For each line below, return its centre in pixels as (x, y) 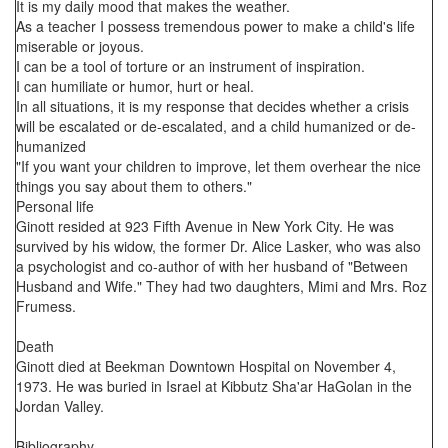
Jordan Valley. (60, 406)
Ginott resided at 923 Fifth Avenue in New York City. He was (205, 226)
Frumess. (46, 306)
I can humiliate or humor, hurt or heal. (135, 86)
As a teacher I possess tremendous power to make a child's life (215, 26)
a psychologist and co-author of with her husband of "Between (212, 266)
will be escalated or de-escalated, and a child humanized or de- (216, 126)
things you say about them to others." (134, 186)
